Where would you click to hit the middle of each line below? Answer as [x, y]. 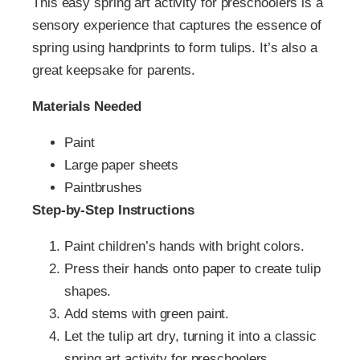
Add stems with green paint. [147, 314]
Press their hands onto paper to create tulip [192, 269]
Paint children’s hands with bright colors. [184, 247]
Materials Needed [87, 107]
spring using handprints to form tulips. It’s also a [175, 48]
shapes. [88, 292]
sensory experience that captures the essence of [177, 26]
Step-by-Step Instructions [113, 211]
